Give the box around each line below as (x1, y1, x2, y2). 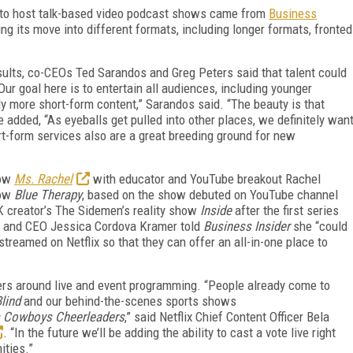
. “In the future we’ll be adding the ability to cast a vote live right (3, 324, 336, 340)
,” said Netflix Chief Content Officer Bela (124, 308, 329, 325)
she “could (290, 217, 347, 234)
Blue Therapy (14, 186, 82, 203)
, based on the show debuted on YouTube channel (82, 186, 338, 203)
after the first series (232, 202, 339, 218)
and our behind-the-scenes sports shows (20, 292, 236, 309)
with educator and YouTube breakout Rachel (90, 170, 321, 187)
